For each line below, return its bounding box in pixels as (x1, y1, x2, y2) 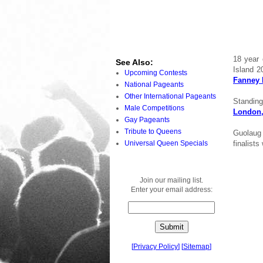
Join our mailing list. (140, 176, 203, 184)
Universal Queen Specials (124, 139, 208, 147)
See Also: (116, 57, 153, 67)
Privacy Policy (133, 242, 178, 251)
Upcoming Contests (124, 68, 187, 77)
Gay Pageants (124, 115, 170, 124)
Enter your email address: (130, 185, 213, 194)
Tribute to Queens (124, 127, 181, 136)
